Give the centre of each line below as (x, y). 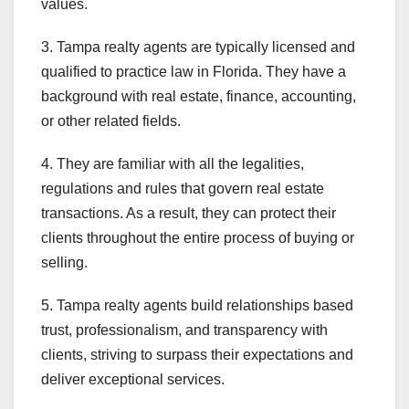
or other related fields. (111, 121)
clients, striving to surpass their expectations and (197, 354)
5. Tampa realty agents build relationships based (197, 305)
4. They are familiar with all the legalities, (173, 163)
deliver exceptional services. (133, 379)
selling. (64, 262)
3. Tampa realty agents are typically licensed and (198, 47)
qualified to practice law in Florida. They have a (194, 71)
